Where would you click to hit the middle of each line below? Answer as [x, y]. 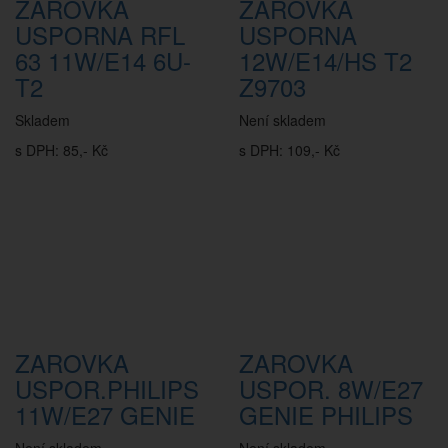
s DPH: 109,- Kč [289, 150]
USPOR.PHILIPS [107, 388]
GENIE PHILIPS [326, 414]
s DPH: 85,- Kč [61, 150]
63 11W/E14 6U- [103, 60]
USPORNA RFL [100, 34]
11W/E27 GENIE [105, 414]
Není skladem [282, 120]
